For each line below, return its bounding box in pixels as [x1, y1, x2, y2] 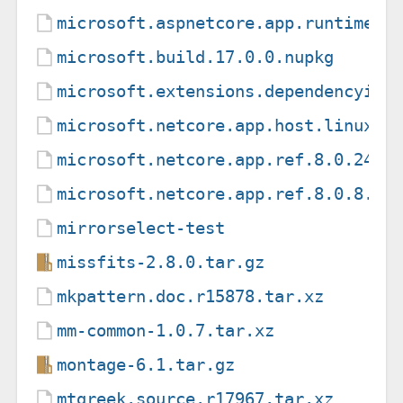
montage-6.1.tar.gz [57, 354, 236, 375]
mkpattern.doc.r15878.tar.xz [57, 285, 325, 307]
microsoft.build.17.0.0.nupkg [57, 46, 335, 67]
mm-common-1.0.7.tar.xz [57, 319, 275, 341]
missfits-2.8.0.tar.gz [57, 251, 265, 273]
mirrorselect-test [57, 217, 226, 238]
